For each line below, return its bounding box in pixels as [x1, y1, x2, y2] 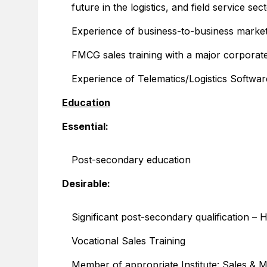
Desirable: [62, 178, 110, 190]
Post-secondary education [72, 154, 191, 166]
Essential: [62, 120, 108, 132]
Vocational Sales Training [72, 235, 185, 247]
